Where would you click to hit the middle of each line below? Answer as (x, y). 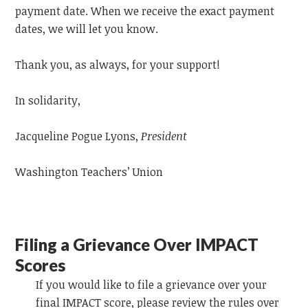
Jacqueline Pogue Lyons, (77, 136)
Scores (41, 265)
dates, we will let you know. (87, 29)
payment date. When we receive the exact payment (145, 11)
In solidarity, (48, 100)
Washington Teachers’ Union (89, 172)
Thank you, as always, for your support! (118, 65)
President (164, 136)
